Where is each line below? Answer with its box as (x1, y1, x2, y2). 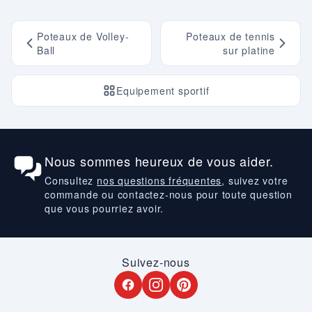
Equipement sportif (116, 84, 210, 97)
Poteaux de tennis (186, 29, 275, 43)
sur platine (223, 43, 275, 57)
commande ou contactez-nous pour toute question (45, 187, 292, 201)
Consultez (45, 173, 97, 187)
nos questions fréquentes (97, 173, 222, 187)
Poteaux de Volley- (37, 29, 130, 43)
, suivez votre (221, 173, 288, 187)
